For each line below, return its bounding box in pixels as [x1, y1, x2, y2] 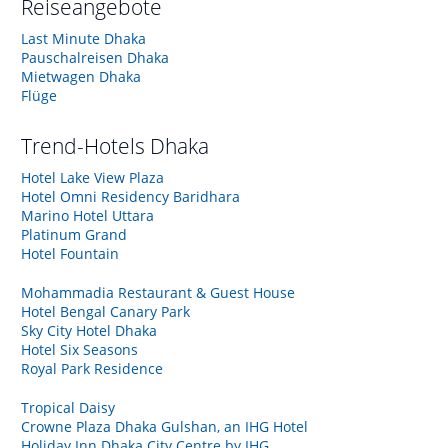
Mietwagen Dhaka [21, 66, 141, 86]
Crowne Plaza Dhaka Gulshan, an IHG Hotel [21, 416, 308, 436]
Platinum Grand [21, 224, 127, 244]
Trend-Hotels [21, 131, 150, 160]
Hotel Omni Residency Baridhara [21, 186, 240, 206]
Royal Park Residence [21, 358, 163, 378]
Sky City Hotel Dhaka [21, 320, 157, 340]
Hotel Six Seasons [21, 339, 138, 359]
